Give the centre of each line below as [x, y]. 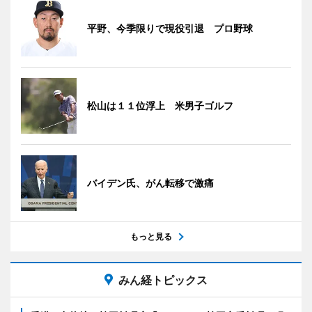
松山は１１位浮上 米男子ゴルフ [160, 106]
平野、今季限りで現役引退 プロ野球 [170, 29]
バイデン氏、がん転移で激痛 [150, 183]
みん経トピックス [163, 280]
